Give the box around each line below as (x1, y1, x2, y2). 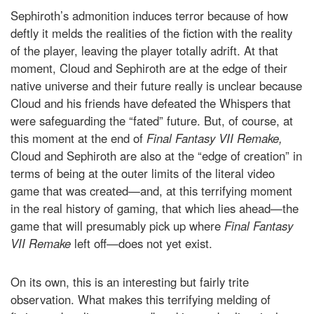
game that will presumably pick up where (11, 217, 224, 235)
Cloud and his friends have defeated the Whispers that (11, 95, 291, 112)
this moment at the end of (11, 130, 146, 147)
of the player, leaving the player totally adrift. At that (11, 42, 278, 60)
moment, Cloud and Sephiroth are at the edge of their (11, 60, 287, 77)
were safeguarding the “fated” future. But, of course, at (11, 112, 293, 130)
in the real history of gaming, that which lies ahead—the (11, 200, 299, 217)
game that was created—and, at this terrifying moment (11, 182, 292, 200)
